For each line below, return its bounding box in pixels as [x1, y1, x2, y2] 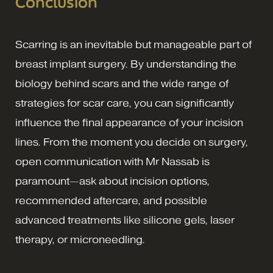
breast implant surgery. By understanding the [15, 58, 236, 70]
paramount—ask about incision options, [15, 175, 210, 187]
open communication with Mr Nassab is [15, 155, 210, 168]
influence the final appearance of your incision [15, 116, 243, 129]
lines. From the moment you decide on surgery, [15, 136, 248, 148]
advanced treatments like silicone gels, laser [15, 214, 235, 226]
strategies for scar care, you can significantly [15, 97, 234, 109]
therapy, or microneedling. [15, 233, 145, 246]
